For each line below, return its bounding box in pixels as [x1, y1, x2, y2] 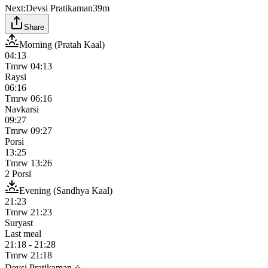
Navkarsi [5, 103, 39, 114]
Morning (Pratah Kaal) [19, 39, 105, 50]
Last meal [5, 228, 41, 239]
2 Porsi [5, 168, 31, 179]
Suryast [5, 217, 33, 228]
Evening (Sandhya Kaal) [19, 185, 112, 196]
